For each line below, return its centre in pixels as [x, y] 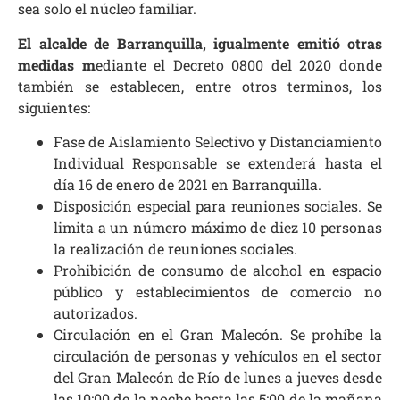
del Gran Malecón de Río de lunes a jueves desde [218, 378]
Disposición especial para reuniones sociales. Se [218, 206]
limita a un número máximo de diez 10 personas [218, 228]
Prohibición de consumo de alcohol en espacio [218, 271]
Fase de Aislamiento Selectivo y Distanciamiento [218, 142]
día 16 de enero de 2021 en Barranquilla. [187, 185]
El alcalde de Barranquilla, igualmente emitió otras [200, 43]
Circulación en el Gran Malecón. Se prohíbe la [218, 335]
